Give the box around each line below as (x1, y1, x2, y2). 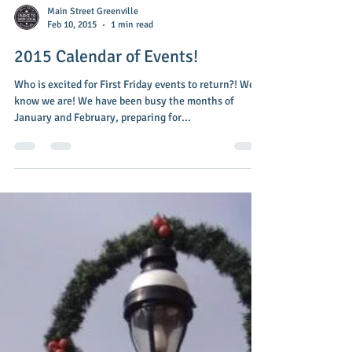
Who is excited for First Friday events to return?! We (14, 117, 255, 130)
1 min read (111, 58, 153, 70)
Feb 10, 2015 (47, 58, 97, 70)
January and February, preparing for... (14, 150, 191, 163)
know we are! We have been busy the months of (14, 134, 234, 147)
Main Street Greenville (47, 45, 138, 57)
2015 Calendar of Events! (14, 85, 198, 106)
